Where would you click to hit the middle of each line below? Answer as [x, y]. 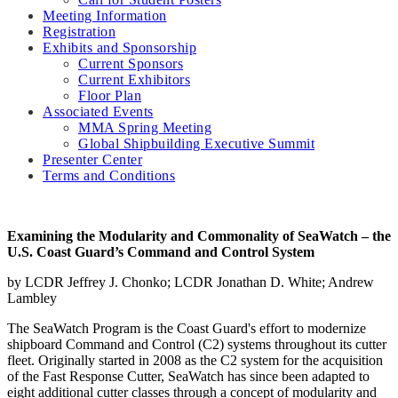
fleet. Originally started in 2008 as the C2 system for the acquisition [195, 361]
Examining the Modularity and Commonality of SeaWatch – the [199, 236]
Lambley [32, 298]
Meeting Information [105, 16]
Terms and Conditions [109, 176]
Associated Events [98, 112]
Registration [79, 32]
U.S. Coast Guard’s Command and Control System [161, 252]
